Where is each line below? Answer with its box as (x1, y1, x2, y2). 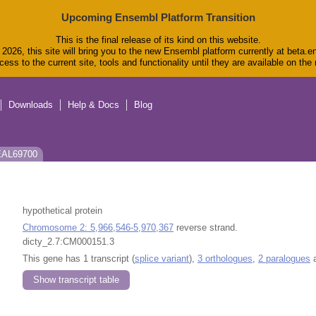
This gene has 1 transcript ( (23, 253, 135, 264)
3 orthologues (197, 253, 253, 264)
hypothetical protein (23, 205, 102, 216)
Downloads (8, 99, 53, 111)
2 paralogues (258, 253, 310, 264)
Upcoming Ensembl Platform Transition (61, 11, 255, 23)
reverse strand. (174, 221, 238, 233)
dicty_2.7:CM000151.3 (23, 236, 114, 247)
